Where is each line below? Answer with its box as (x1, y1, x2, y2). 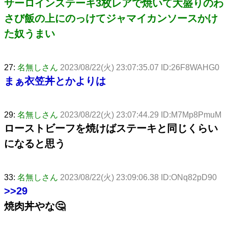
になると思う (4, 137, 65, 149)
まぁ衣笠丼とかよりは (4, 75, 106, 87)
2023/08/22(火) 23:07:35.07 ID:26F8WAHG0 (60, 63, 219, 72)
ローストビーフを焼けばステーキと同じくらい (4, 122, 218, 134)
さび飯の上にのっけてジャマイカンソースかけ (4, 12, 218, 24)
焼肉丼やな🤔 (4, 200, 65, 212)
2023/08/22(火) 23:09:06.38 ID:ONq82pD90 (60, 173, 217, 182)
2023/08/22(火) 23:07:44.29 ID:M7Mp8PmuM (60, 110, 221, 119)
